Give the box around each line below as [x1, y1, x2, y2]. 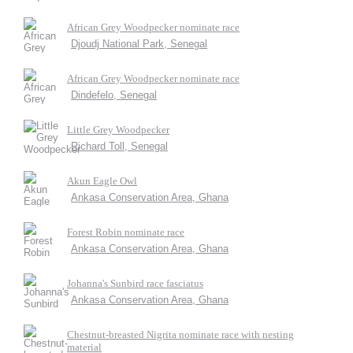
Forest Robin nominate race [67, 226, 184, 238]
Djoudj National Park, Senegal [71, 38, 207, 50]
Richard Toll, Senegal [71, 140, 168, 152]
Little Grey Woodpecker [67, 124, 169, 136]
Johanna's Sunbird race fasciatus [67, 277, 203, 289]
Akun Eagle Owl [67, 175, 137, 187]
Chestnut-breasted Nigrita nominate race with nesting [67, 329, 294, 340]
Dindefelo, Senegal [71, 89, 157, 101]
